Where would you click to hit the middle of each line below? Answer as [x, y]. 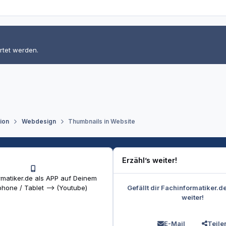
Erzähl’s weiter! [150, 160]
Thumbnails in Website [101, 122]
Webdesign [39, 122]
